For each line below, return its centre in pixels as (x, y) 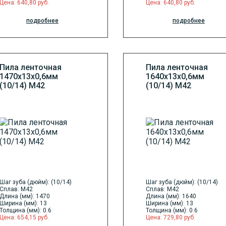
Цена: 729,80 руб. (171, 218)
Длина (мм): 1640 (171, 196)
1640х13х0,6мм (175, 77)
